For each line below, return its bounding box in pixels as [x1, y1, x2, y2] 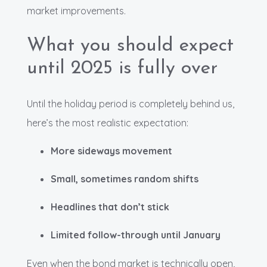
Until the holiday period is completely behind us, [27, 98, 234, 110]
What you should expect [27, 36, 234, 56]
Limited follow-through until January [51, 229, 221, 241]
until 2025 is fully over [27, 59, 218, 79]
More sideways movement [51, 145, 172, 157]
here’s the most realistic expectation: [27, 117, 188, 129]
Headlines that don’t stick [51, 201, 169, 213]
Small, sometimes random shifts [51, 173, 198, 185]
